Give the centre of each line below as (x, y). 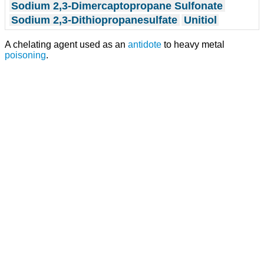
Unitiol (200, 20)
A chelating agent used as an (66, 45)
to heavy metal (193, 45)
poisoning (25, 55)
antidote (145, 45)
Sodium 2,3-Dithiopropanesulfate (95, 20)
